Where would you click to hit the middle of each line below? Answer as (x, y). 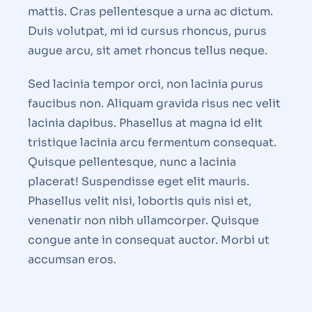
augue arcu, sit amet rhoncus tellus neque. (148, 51)
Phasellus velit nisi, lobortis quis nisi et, (140, 201)
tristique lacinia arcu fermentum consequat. (152, 143)
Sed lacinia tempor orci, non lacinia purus (146, 84)
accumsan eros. (72, 260)
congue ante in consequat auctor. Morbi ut (149, 240)
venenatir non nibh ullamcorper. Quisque (143, 221)
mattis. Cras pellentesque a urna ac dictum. (150, 12)
